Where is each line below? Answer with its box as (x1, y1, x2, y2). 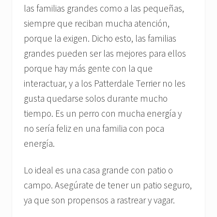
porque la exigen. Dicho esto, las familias (24, 32, 176, 44)
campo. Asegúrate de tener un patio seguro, (24, 179, 192, 191)
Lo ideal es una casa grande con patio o (24, 164, 173, 176)
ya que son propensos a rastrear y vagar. (24, 194, 175, 206)
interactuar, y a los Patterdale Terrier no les (24, 77, 186, 89)
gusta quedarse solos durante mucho (24, 92, 168, 104)
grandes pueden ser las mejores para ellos (24, 47, 186, 59)
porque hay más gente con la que (24, 62, 153, 74)
